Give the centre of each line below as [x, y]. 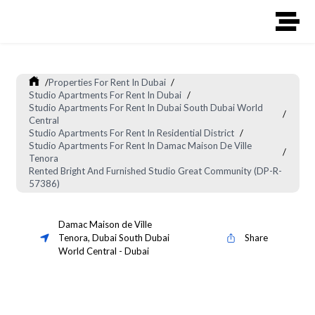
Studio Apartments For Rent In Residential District [132, 133]
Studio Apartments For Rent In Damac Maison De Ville [141, 146]
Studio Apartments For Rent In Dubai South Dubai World [146, 108]
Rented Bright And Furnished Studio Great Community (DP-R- [156, 171]
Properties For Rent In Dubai [107, 83]
